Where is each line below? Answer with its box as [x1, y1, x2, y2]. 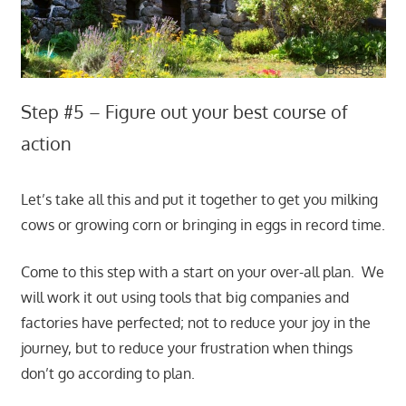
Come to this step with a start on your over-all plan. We [20, 262, 384, 281]
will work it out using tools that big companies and [20, 287, 349, 306]
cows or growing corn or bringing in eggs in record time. [20, 215, 385, 234]
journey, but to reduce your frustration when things [20, 338, 353, 357]
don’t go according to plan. [20, 363, 195, 382]
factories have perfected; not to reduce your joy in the [20, 313, 371, 332]
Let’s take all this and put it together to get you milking [20, 189, 378, 208]
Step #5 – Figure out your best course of [20, 99, 348, 123]
